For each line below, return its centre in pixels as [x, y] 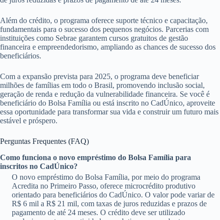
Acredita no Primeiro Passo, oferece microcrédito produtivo [104, 186]
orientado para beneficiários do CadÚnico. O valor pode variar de [113, 194]
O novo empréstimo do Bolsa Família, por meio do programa [106, 177]
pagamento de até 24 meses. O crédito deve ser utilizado [98, 212]
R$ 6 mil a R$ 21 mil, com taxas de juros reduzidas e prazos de [109, 203]
